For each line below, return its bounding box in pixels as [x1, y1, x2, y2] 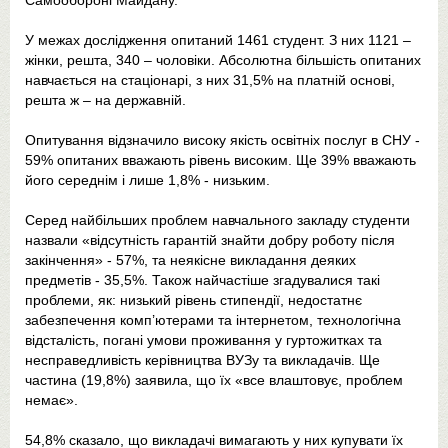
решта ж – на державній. [25, 92, 186, 108]
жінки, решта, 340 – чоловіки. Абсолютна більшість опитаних [25, 52, 421, 68]
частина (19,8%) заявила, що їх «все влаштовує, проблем [25, 372, 403, 388]
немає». [25, 392, 78, 408]
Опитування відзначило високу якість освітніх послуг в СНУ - [25, 132, 420, 148]
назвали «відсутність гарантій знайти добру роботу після [25, 232, 395, 248]
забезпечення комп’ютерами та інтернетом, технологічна [25, 312, 401, 328]
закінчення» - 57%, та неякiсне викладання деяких [25, 252, 356, 268]
